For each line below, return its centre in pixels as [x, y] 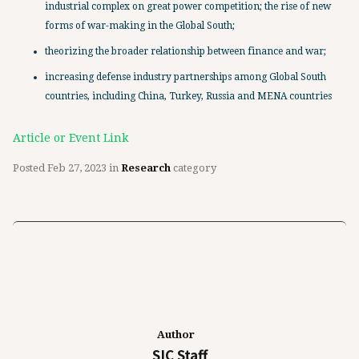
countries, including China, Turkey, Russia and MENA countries [188, 96]
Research [146, 168]
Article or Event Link [71, 138]
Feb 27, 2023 [77, 168]
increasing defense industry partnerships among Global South [186, 77]
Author [175, 335]
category [194, 168]
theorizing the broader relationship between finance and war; [186, 51]
